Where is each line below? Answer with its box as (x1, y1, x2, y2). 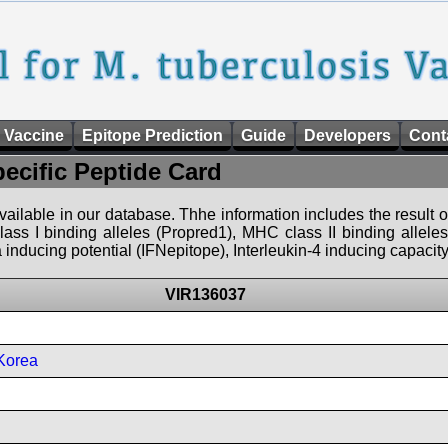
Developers (304, 127, 391, 144)
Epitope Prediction (82, 127, 223, 144)
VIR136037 (164, 286, 246, 303)
